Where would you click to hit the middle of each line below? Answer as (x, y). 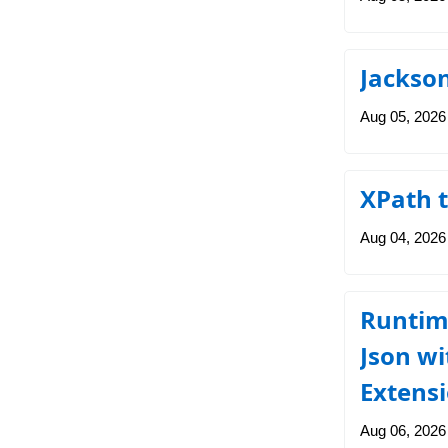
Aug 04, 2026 (402, 237)
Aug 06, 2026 (402, 430)
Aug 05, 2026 (402, 116)
